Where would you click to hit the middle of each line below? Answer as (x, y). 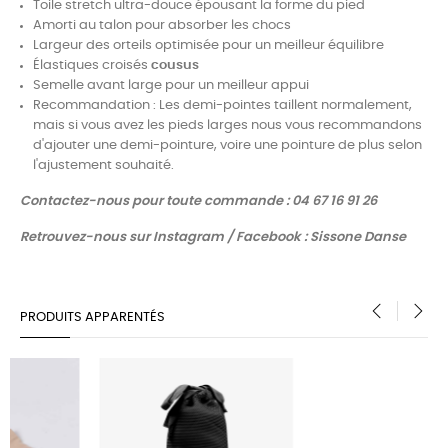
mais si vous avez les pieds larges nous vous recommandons (227, 125)
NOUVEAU (328, 377)
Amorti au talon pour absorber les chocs (162, 25)
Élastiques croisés (92, 65)
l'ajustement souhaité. (105, 165)
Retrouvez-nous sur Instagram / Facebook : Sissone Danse (213, 237)
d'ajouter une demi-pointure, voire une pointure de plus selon (227, 145)
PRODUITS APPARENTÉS (92, 317)
